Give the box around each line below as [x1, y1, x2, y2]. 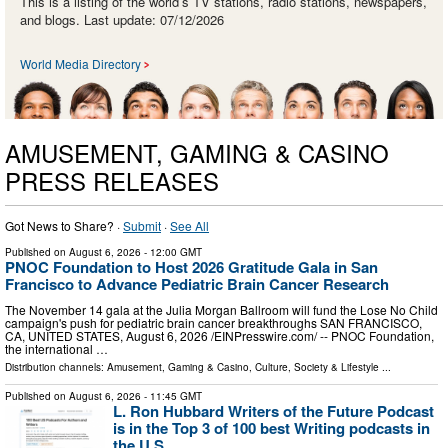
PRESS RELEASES [5, 163, 219, 199]
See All [170, 217, 209, 235]
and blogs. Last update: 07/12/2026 [20, 9, 224, 29]
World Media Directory [20, 54, 141, 72]
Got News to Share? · [5, 217, 123, 235]
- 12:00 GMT [141, 245, 202, 260]
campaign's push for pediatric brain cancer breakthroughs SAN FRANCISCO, [5, 313, 422, 331]
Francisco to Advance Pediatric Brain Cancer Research [5, 273, 389, 296]
